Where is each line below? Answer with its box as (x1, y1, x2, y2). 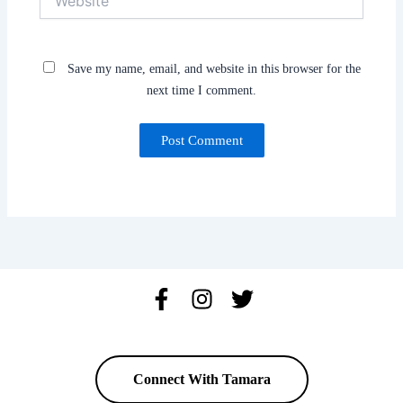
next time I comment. (147, 83, 256, 97)
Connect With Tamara (132, 372, 271, 388)
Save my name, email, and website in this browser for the (67, 61, 361, 76)
